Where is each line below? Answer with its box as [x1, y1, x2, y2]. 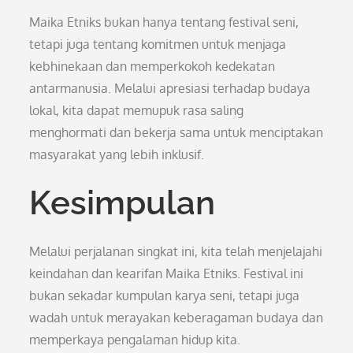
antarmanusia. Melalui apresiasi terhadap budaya [29, 80, 311, 96]
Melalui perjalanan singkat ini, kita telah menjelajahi [29, 243, 323, 259]
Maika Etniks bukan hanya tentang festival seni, [29, 14, 299, 30]
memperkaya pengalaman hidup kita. [29, 332, 241, 347]
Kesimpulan [29, 184, 216, 222]
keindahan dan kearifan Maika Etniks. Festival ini [29, 266, 304, 281]
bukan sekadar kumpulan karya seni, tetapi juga [29, 288, 300, 303]
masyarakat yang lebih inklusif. [29, 147, 205, 162]
